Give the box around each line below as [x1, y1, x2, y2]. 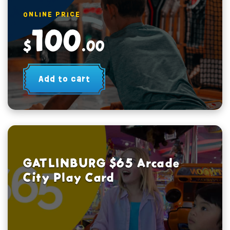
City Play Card [23, 169, 114, 186]
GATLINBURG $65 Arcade [23, 155, 180, 171]
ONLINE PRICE [23, 9, 81, 19]
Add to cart [38, 73, 90, 85]
